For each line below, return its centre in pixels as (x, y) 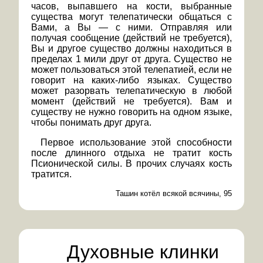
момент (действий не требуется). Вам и (131, 102)
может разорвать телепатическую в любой (131, 91)
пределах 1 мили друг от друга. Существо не (131, 59)
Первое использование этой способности (136, 143)
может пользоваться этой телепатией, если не (131, 70)
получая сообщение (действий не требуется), (131, 38)
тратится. (51, 174)
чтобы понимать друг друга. (91, 123)
